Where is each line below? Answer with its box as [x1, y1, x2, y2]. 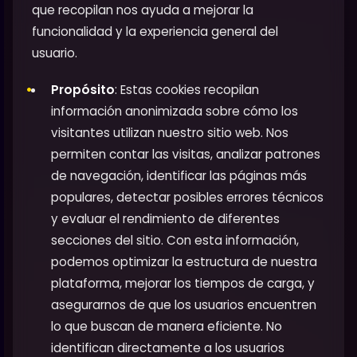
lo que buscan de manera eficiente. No [51, 318, 282, 335]
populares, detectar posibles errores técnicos [51, 189, 324, 206]
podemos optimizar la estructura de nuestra [51, 253, 317, 271]
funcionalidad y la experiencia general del [32, 22, 278, 40]
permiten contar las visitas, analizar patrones [51, 146, 320, 163]
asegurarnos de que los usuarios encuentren [51, 296, 316, 314]
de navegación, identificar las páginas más [51, 167, 307, 185]
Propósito [51, 81, 115, 99]
